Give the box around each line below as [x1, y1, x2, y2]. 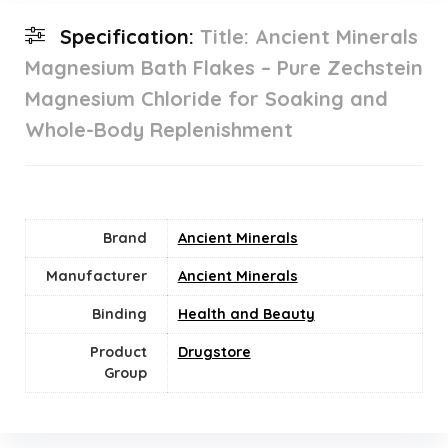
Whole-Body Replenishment [24, 117, 293, 143]
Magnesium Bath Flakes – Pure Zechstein [24, 55, 423, 81]
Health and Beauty [177, 305, 315, 324]
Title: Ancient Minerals [199, 24, 418, 50]
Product [89, 343, 147, 362]
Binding [91, 305, 147, 324]
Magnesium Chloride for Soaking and [24, 86, 388, 112]
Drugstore [177, 343, 251, 362]
